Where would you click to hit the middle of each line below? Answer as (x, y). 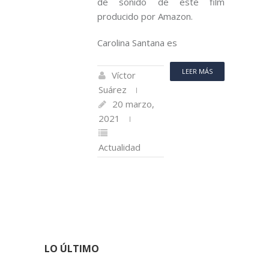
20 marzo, (133, 104)
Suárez (113, 89)
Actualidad (119, 147)
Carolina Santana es (137, 42)
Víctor (124, 75)
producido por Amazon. (145, 16)
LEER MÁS (197, 71)
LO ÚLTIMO (72, 248)
